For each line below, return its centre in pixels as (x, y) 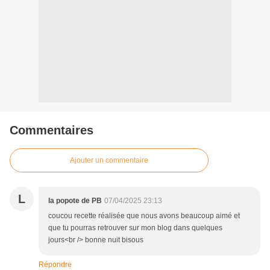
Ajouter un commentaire (109, 161)
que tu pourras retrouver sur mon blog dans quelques (135, 228)
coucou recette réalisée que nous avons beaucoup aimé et (144, 216)
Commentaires (52, 130)
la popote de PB (75, 201)
